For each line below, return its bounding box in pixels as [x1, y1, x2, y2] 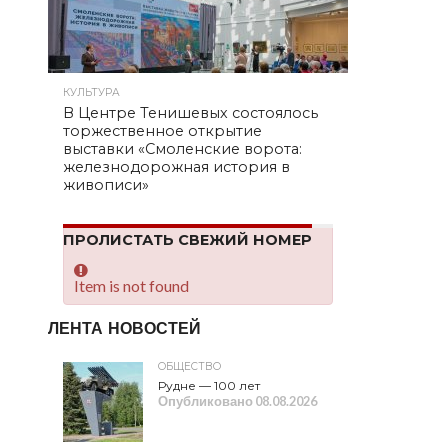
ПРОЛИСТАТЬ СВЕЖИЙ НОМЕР [63, 231, 312, 249]
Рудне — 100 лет [158, 378, 260, 393]
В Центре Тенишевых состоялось [63, 104, 318, 122]
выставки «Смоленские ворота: [63, 140, 302, 158]
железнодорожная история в [63, 158, 290, 176]
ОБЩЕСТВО [158, 360, 221, 373]
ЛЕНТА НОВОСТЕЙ [48, 319, 201, 338]
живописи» [63, 176, 149, 194]
